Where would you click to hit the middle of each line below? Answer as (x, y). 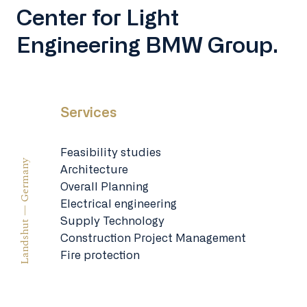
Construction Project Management (153, 238)
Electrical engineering (119, 204)
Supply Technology (112, 221)
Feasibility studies (111, 152)
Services (88, 113)
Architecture (94, 170)
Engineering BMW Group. (147, 46)
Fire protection (100, 255)
